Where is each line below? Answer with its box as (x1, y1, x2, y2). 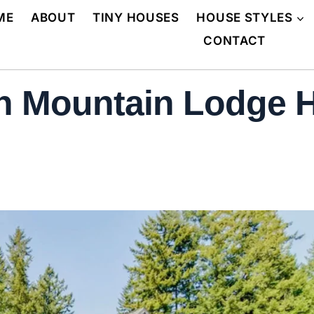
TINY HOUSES (93, 10, 179, 25)
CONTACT (203, 34, 266, 48)
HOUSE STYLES (196, 10, 293, 25)
